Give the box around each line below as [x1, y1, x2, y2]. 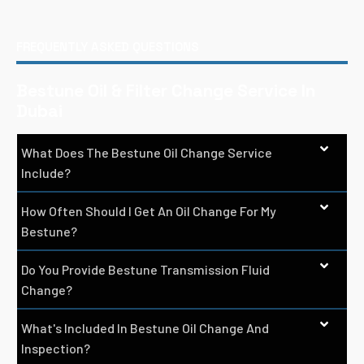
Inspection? [21, 340, 90, 357]
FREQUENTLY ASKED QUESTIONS [16, 39, 199, 55]
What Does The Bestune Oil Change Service [21, 145, 272, 161]
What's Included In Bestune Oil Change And [21, 320, 269, 336]
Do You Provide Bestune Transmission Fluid [21, 262, 270, 278]
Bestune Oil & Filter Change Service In [16, 80, 315, 102]
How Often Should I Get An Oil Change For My [21, 203, 276, 219]
